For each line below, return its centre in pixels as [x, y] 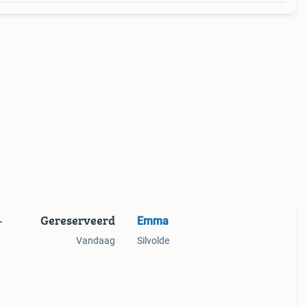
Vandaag [95, 241]
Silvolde [153, 241]
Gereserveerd [77, 220]
